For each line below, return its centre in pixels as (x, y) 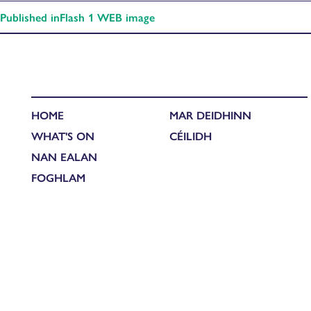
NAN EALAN (64, 157)
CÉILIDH (191, 136)
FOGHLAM (58, 178)
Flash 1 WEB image (107, 17)
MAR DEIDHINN (210, 115)
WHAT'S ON (63, 136)
